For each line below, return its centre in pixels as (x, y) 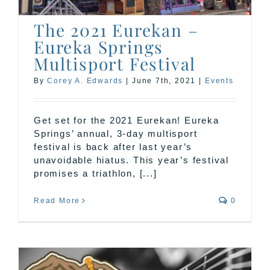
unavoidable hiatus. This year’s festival (131, 160)
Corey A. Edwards (85, 81)
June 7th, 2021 (164, 81)
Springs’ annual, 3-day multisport (116, 133)
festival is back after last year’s (113, 147)
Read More (57, 201)
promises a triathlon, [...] (96, 173)
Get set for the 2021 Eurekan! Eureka (127, 120)
